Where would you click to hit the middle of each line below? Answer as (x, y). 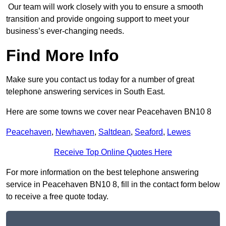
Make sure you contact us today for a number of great (100, 80)
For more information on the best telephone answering (102, 173)
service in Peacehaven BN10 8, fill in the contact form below (113, 185)
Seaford (149, 132)
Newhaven (75, 132)
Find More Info (63, 56)
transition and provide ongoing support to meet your (98, 19)
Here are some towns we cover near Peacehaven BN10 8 (109, 112)
